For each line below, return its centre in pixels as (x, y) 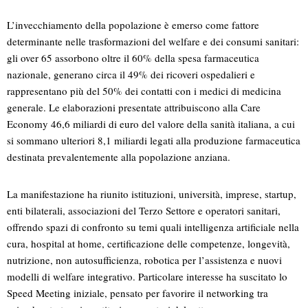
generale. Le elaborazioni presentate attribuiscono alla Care (134, 108)
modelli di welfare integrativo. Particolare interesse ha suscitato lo (147, 277)
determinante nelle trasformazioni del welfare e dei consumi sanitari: (153, 42)
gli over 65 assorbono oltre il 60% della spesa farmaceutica (133, 58)
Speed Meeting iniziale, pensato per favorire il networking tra (137, 293)
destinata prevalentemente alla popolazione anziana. (119, 157)
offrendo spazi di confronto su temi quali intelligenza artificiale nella (153, 227)
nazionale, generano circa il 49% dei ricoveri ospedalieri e (131, 75)
